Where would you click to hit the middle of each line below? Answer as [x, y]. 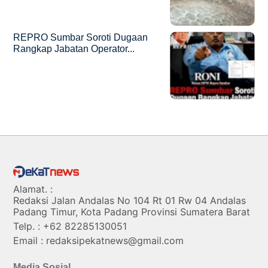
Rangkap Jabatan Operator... [74, 49]
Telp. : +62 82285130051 [70, 226]
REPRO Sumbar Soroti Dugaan [81, 38]
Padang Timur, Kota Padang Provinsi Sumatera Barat [132, 212]
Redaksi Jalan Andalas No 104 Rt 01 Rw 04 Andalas [130, 201]
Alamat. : [33, 189]
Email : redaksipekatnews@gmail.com [99, 241]
